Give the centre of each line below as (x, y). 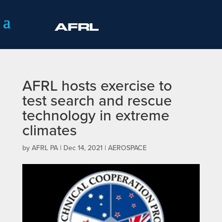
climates (49, 130)
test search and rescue (97, 100)
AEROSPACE (127, 148)
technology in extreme (96, 115)
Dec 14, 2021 (83, 148)
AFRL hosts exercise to (97, 85)
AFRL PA (45, 148)
